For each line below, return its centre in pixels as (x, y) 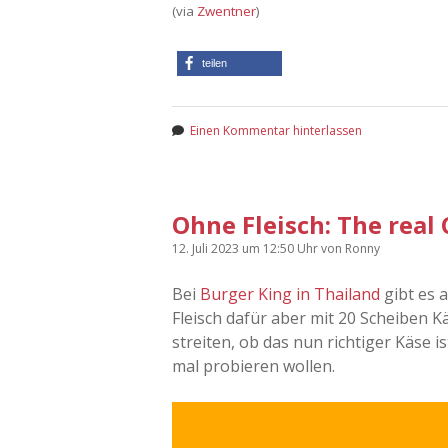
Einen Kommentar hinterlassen (276, 130)
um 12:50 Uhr (281, 248)
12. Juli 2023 (207, 248)
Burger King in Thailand (290, 293)
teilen (214, 62)
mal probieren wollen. (253, 365)
